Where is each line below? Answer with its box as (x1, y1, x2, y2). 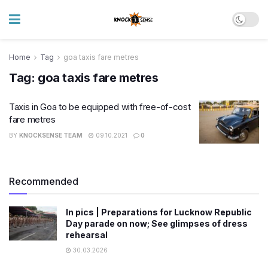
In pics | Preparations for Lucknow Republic (66, 206, 252, 217)
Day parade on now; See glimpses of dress (66, 218, 248, 229)
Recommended (9, 175, 78, 187)
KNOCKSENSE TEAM (19, 132, 83, 139)
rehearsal (66, 229, 108, 240)
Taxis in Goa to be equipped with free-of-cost (9, 101, 191, 112)
